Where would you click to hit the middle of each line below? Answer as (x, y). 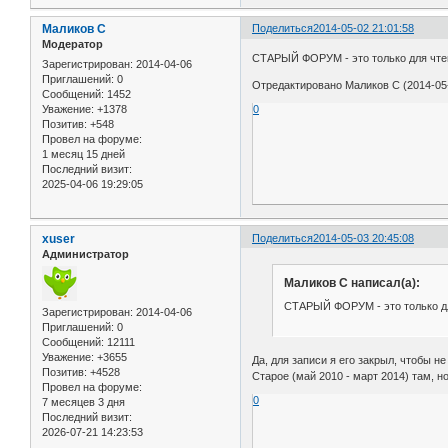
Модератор (72, 44)
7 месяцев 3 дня (83, 402)
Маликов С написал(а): (351, 282)
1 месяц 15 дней (83, 153)
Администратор (85, 253)
